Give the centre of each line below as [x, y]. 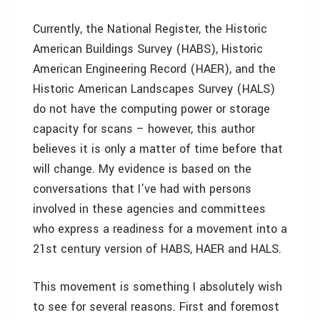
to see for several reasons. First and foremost [156, 307]
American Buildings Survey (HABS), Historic [148, 49]
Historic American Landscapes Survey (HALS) [154, 89]
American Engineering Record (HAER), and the [154, 69]
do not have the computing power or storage [151, 109]
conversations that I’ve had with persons [142, 189]
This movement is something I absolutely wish [157, 287]
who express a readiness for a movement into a [160, 229]
